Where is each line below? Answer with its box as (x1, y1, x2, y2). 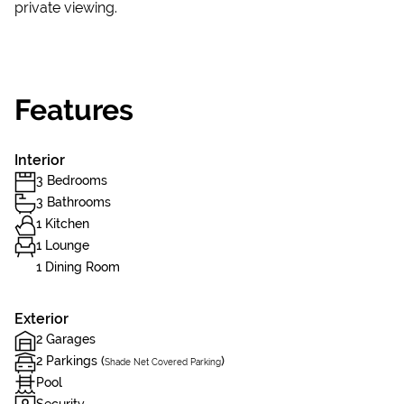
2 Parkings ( (36, 353, 105, 368)
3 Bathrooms (36, 195, 111, 209)
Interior (14, 151, 65, 169)
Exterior (14, 310, 69, 327)
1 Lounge (36, 238, 89, 252)
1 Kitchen (36, 216, 89, 231)
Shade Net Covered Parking (105, 357, 221, 367)
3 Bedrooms (36, 173, 107, 188)
